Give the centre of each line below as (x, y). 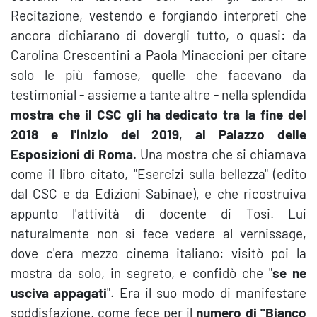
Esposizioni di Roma (72, 154)
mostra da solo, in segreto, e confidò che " (142, 273)
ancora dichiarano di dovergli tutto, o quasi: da (158, 35)
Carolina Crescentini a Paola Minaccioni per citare (158, 55)
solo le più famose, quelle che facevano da (158, 75)
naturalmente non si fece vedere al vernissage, (158, 233)
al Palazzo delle (251, 134)
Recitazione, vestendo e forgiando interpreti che (158, 15)
